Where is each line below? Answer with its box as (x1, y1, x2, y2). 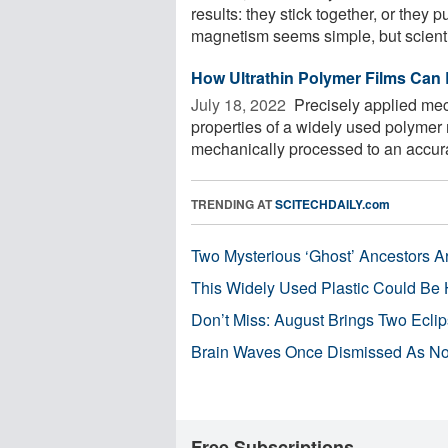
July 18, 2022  (191, 92, 290, 116)
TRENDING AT (191, 194, 275, 213)
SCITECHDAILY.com (275, 194, 390, 213)
